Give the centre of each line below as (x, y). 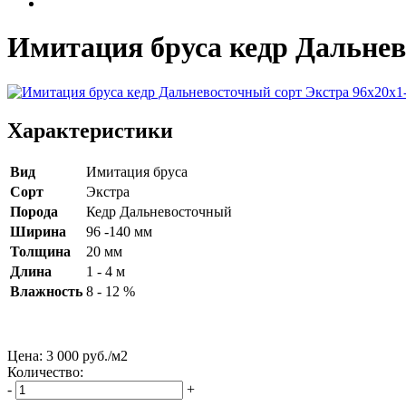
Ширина (38, 231)
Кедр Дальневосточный (159, 211)
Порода (34, 211)
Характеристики (90, 130)
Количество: (45, 372)
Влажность (46, 291)
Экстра (108, 191)
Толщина (40, 251)
